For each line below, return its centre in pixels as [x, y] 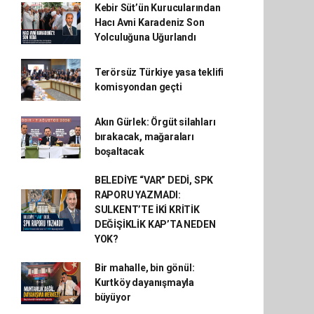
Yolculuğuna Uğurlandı [145, 37]
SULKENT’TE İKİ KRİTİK [147, 210]
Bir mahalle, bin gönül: [144, 268]
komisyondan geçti [138, 87]
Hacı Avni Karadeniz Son [149, 22]
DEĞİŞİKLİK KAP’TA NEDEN [155, 224]
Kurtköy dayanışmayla [144, 282]
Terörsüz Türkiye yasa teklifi [159, 72]
